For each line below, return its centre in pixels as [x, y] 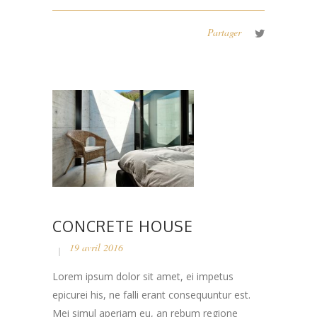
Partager [224, 32]
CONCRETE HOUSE [123, 226]
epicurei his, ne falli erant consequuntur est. [151, 295]
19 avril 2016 [96, 248]
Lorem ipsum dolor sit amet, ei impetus [143, 277]
